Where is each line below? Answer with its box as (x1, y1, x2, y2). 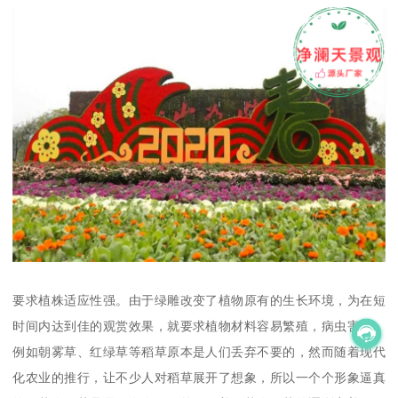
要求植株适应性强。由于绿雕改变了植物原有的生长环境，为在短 (12, 292, 386, 307)
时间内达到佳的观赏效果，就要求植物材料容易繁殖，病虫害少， (12, 318, 386, 333)
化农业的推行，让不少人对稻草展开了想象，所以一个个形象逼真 (12, 370, 386, 385)
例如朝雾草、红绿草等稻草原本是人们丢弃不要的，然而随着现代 (12, 344, 386, 359)
